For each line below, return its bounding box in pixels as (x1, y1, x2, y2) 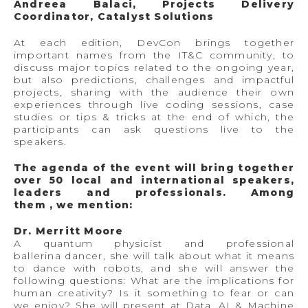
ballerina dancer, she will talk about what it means (14, 249, 294, 262)
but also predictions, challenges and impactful (14, 73, 294, 86)
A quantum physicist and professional (14, 236, 294, 250)
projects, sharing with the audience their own (14, 85, 294, 98)
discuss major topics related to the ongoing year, (14, 60, 294, 74)
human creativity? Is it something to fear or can (14, 286, 294, 299)
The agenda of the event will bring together (14, 161, 294, 174)
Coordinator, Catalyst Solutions (14, 10, 218, 23)
